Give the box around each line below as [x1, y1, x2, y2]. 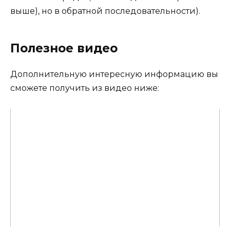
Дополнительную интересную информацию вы [10, 69, 218, 79]
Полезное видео [10, 41, 118, 55]
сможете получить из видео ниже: [10, 83, 159, 93]
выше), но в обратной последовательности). [10, 6, 200, 16]
